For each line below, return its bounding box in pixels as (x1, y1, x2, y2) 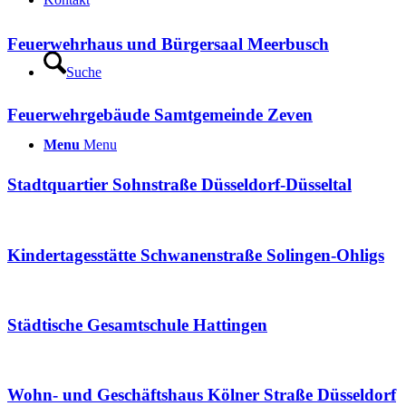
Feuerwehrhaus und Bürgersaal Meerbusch (7, 34, 329, 54)
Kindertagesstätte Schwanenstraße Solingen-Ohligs (7, 245, 384, 265)
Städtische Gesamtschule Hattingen (7, 315, 267, 335)
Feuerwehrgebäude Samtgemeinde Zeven (7, 104, 313, 124)
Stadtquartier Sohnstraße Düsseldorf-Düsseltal (7, 175, 352, 195)
